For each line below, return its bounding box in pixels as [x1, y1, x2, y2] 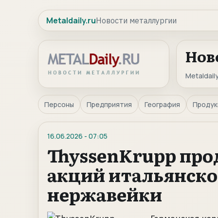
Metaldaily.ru [46, 15, 96, 26]
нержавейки [47, 181, 162, 207]
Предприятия [87, 100, 132, 109]
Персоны [44, 100, 74, 109]
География [145, 100, 180, 109]
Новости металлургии [96, 16, 177, 25]
